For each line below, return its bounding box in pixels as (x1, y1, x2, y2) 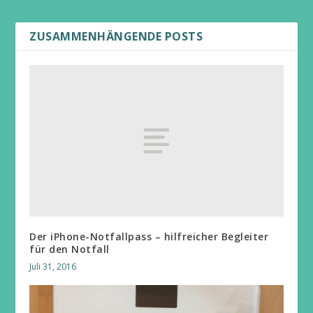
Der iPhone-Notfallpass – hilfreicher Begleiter (29, 230, 269, 244)
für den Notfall (29, 242, 110, 256)
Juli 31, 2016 (29, 261, 77, 273)
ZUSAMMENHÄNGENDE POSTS (29, 28, 203, 44)
